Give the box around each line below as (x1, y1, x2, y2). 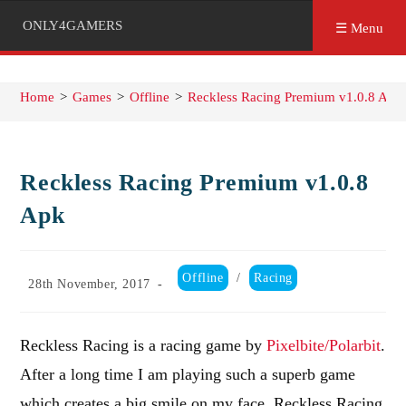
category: (169, 283, 221, 296)
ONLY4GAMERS (23, 18, 122, 33)
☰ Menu (335, 21, 383, 35)
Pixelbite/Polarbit (266, 336, 382, 354)
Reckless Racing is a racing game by (20, 336, 267, 354)
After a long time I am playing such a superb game (20, 365, 356, 383)
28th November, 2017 (28, 277, 150, 291)
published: (19, 291, 78, 304)
